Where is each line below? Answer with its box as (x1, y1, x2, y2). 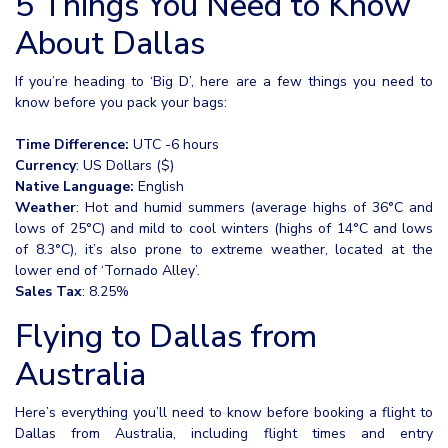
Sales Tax (15, 281, 82, 301)
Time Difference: (15, 134, 129, 154)
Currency (15, 155, 76, 175)
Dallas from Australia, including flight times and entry (15, 423, 433, 443)
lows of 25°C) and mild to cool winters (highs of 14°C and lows (15, 218, 433, 238)
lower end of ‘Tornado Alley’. (15, 260, 200, 280)
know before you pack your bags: (15, 92, 227, 112)
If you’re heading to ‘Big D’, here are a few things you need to (15, 71, 433, 91)
